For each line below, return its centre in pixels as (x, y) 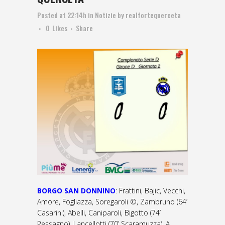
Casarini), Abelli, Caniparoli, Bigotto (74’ (99, 212)
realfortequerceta (153, 15)
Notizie (105, 15)
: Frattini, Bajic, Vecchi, (150, 190)
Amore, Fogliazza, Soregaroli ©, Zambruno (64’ (112, 201)
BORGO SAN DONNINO (76, 190)
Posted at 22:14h (62, 15)
